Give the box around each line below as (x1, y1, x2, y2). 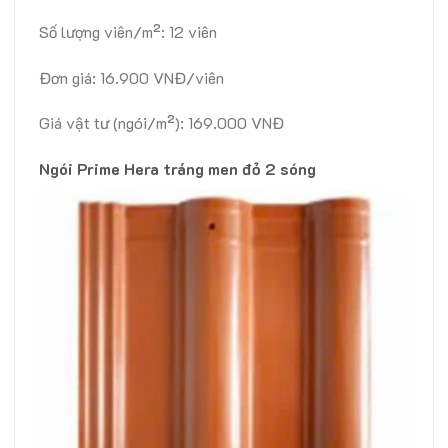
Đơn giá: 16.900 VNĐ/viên (39, 66, 224, 88)
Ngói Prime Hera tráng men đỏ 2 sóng (39, 158, 316, 180)
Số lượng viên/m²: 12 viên (39, 20, 217, 42)
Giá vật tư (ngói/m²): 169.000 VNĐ (39, 112, 284, 134)
